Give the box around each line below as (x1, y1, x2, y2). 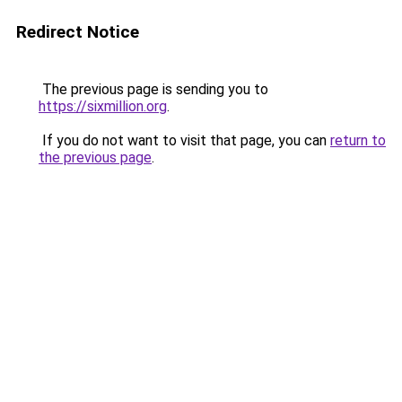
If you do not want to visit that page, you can (39, 132, 330, 149)
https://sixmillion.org (39, 98, 167, 115)
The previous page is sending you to (39, 81, 268, 98)
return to (330, 132, 386, 149)
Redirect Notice (16, 22, 139, 42)
